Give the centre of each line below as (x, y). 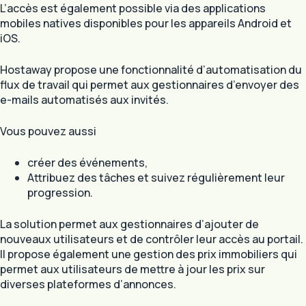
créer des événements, (87, 162)
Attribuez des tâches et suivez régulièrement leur (156, 177)
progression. (60, 192)
